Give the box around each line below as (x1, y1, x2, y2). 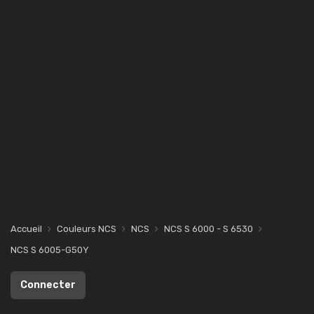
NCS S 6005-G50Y (11, 245, 89, 255)
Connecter (20, 279, 76, 291)
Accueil (11, 224, 42, 234)
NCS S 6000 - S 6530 (164, 224, 253, 234)
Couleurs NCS (57, 224, 116, 234)
